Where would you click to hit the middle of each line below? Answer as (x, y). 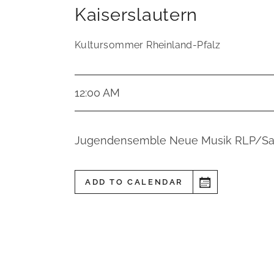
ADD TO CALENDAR (134, 182)
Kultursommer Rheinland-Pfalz (148, 45)
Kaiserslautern (136, 15)
